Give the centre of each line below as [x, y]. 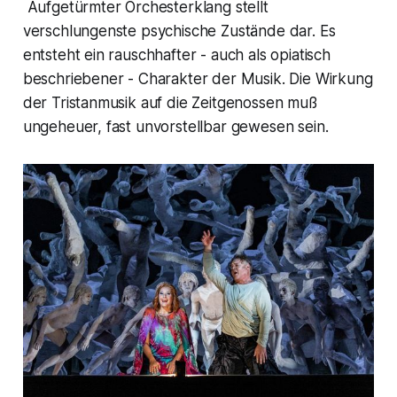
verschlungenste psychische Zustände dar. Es [179, 31]
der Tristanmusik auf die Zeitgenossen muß [170, 102]
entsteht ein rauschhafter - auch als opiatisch [176, 54]
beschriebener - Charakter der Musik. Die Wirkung [198, 78]
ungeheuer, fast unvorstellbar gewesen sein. [175, 126]
